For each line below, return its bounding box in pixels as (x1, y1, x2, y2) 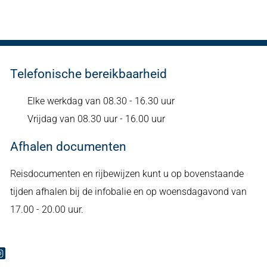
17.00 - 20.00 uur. (10, 204, 83, 215)
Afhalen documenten (10, 139, 126, 154)
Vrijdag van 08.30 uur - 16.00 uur (27, 113, 165, 125)
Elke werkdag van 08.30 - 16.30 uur (27, 95, 175, 107)
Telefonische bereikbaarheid (10, 67, 167, 81)
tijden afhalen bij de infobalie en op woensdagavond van (10, 186, 247, 197)
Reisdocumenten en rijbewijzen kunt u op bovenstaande (10, 168, 244, 179)
